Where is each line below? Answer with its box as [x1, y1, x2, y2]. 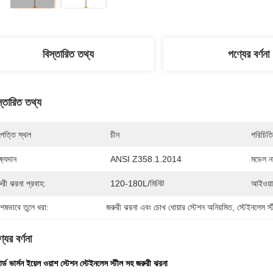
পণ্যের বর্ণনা [228, 48, 269, 60]
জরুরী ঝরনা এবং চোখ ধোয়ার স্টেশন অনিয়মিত [106, 202, 233, 212]
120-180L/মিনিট [110, 179, 165, 188]
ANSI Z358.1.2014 [110, 154, 182, 164]
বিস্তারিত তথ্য [43, 48, 94, 60]
